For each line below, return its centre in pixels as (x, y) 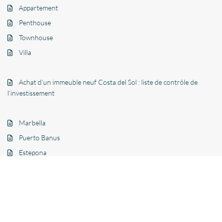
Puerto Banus (40, 138)
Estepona (33, 153)
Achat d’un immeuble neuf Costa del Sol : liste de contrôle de (109, 82)
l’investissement (31, 93)
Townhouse (36, 38)
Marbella (32, 123)
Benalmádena (39, 197)
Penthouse (35, 23)
